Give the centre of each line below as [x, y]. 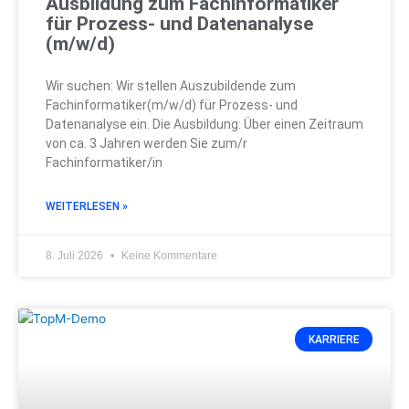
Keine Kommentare [168, 256]
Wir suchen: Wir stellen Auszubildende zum [171, 86]
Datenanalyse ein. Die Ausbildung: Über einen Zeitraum [204, 125]
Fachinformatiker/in [104, 163]
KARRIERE [334, 339]
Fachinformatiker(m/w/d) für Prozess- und [172, 105]
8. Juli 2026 [76, 256]
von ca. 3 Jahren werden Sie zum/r [147, 144]
